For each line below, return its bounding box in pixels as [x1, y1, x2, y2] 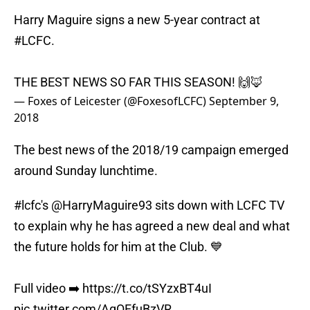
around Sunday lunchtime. [14, 163, 158, 179]
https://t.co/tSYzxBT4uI [82, 281, 212, 296]
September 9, [209, 93, 279, 109]
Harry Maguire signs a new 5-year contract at [14, 12, 260, 28]
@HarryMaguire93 [51, 198, 152, 213]
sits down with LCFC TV [152, 198, 284, 213]
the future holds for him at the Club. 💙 [14, 239, 223, 255]
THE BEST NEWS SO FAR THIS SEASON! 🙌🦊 [14, 75, 263, 90]
